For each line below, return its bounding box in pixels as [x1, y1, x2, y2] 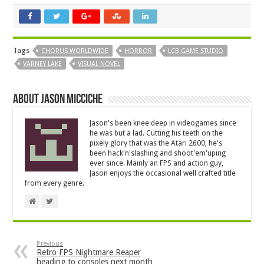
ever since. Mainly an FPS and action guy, [90, 159, 224, 168]
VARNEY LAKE [23, 60, 62, 68]
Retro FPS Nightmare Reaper [37, 247, 141, 258]
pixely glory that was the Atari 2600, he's [90, 139, 223, 148]
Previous [37, 240, 64, 248]
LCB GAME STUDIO [168, 47, 224, 55]
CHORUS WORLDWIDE [41, 47, 109, 55]
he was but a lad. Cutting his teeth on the [90, 129, 223, 138]
